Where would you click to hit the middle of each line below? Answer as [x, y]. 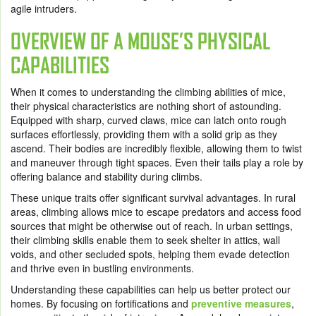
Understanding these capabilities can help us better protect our [151, 290]
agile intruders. [44, 9]
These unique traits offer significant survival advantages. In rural [153, 198]
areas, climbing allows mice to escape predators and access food [156, 212]
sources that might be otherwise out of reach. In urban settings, [152, 226]
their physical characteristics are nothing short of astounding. [146, 106]
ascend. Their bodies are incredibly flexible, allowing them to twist [156, 148]
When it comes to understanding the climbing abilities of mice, [148, 92]
